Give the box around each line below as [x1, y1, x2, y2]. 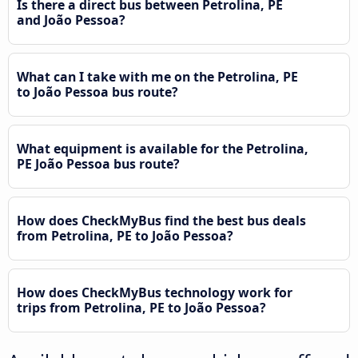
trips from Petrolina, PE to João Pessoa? [17, 298, 266, 316]
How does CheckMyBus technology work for [17, 283, 292, 301]
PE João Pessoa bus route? [17, 154, 180, 173]
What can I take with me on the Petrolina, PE [17, 67, 298, 86]
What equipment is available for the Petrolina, [17, 139, 308, 157]
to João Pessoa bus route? [17, 82, 178, 101]
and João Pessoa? [17, 10, 125, 29]
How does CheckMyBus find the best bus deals [17, 211, 306, 229]
